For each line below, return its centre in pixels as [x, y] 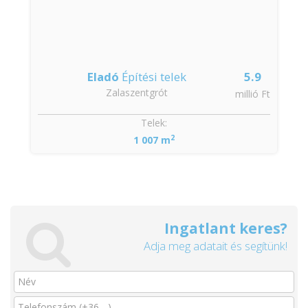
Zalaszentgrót [136, 92]
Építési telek [152, 77]
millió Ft [253, 94]
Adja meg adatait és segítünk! [216, 246]
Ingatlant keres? [226, 228]
